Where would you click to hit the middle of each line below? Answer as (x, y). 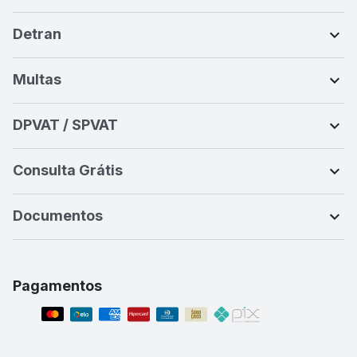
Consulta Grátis (68, 170)
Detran (37, 33)
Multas (37, 79)
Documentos (58, 215)
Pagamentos (57, 285)
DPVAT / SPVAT (65, 124)
